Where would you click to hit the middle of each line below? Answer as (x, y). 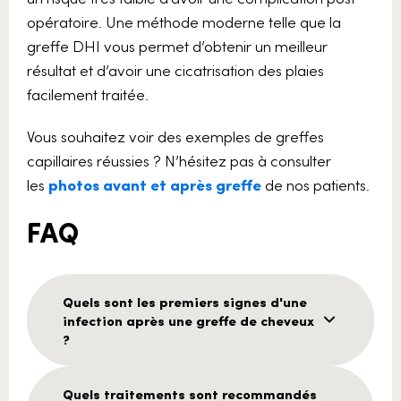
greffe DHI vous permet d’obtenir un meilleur (177, 45)
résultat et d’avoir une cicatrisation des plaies (175, 69)
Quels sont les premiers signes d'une (185, 301)
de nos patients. (316, 184)
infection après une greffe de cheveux (188, 320)
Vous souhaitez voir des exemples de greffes (175, 136)
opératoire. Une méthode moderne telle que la (184, 21)
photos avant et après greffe (155, 184)
